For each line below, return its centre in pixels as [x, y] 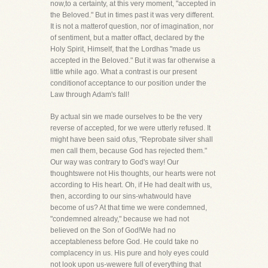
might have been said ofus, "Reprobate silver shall [132, 139]
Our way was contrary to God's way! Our [115, 162]
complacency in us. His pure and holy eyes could [130, 253]
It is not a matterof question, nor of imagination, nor [132, 26]
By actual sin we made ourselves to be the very [126, 117]
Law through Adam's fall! [90, 95]
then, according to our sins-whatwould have [121, 196]
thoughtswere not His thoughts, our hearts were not [133, 173]
